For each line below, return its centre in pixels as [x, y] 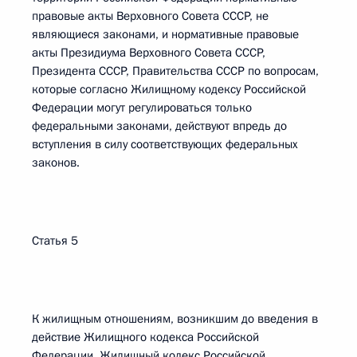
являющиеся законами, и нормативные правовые [165, 34]
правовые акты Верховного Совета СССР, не [150, 16]
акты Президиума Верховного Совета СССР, [149, 53]
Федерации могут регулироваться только [142, 108]
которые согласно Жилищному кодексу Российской [169, 89]
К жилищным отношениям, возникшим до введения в [175, 319]
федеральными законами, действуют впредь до [159, 126]
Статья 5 [55, 241]
